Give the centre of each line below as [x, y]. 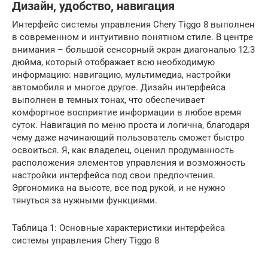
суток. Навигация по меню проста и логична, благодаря [131, 125]
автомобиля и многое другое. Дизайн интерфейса [119, 87]
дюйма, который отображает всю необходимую [113, 62]
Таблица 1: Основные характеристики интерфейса [118, 228]
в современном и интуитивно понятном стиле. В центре [133, 37]
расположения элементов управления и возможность [129, 163]
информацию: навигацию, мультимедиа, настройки [121, 75]
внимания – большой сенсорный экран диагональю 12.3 [133, 50]
